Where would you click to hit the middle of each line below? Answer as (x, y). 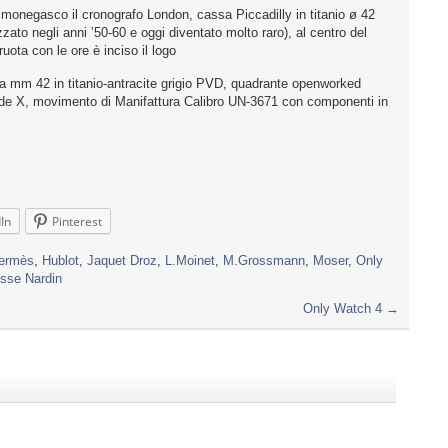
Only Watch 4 (344, 309)
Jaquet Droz (122, 261)
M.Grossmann (264, 261)
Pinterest (77, 222)
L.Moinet (190, 261)
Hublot (60, 261)
